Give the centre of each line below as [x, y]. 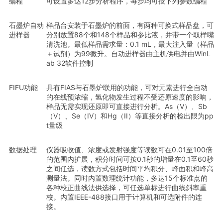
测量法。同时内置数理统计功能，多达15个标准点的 [127, 178]
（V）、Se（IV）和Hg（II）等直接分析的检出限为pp [130, 116]
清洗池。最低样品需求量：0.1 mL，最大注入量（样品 [130, 44]
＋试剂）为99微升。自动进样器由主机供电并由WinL [128, 54]
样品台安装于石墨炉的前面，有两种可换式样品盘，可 [130, 25]
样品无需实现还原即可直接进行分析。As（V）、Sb [127, 106]
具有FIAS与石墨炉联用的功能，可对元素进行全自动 [127, 87]
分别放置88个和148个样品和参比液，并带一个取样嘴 [130, 35]
